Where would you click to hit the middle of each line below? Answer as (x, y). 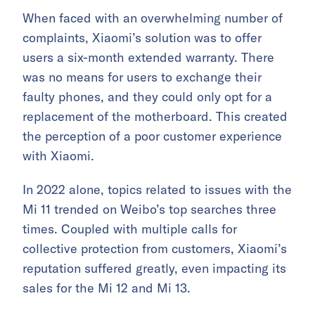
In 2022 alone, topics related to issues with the (157, 189)
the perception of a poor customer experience (152, 136)
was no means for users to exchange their (142, 77)
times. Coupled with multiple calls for (130, 229)
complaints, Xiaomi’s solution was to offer (142, 37)
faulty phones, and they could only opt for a (147, 96)
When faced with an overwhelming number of (153, 18)
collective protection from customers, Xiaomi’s (155, 248)
